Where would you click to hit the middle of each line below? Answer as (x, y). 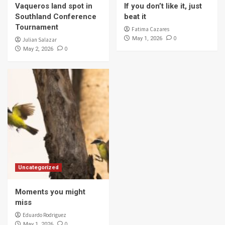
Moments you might (50, 192)
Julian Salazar (40, 40)
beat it (135, 17)
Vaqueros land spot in (54, 6)
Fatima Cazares (150, 29)
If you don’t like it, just (163, 6)
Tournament (37, 27)
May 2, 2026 (38, 49)
